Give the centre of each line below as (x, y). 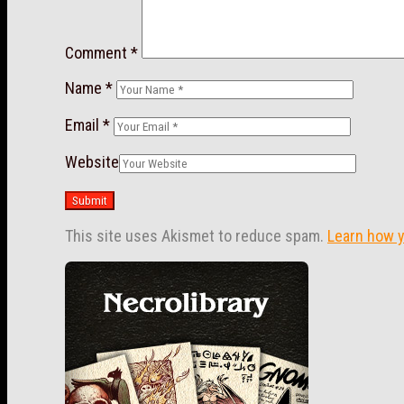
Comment (98, 52)
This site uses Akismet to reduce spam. (196, 235)
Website (92, 161)
